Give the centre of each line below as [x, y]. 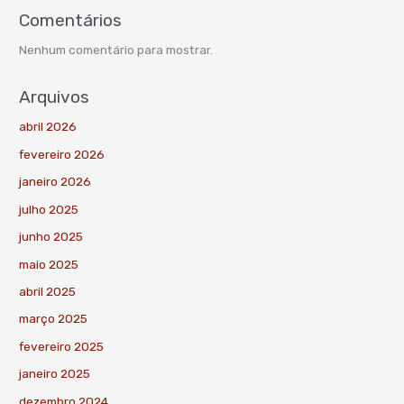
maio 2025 [49, 264]
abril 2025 [48, 291]
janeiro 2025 [55, 374]
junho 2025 [51, 237]
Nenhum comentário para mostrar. [116, 49]
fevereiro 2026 [62, 154]
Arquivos [55, 97]
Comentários [71, 20]
